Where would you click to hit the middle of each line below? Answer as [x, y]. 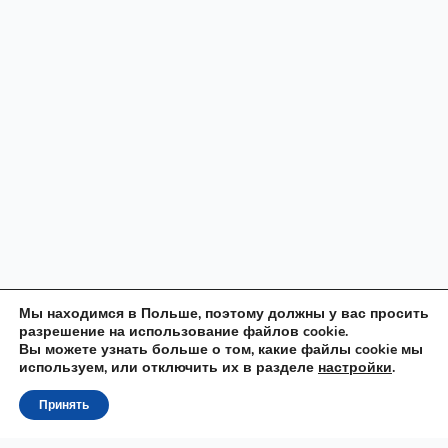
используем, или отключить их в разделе [168, 367]
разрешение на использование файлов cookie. [183, 331]
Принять [64, 405]
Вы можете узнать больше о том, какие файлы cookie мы [221, 349]
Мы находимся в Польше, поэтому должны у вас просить [224, 313]
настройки [355, 367]
